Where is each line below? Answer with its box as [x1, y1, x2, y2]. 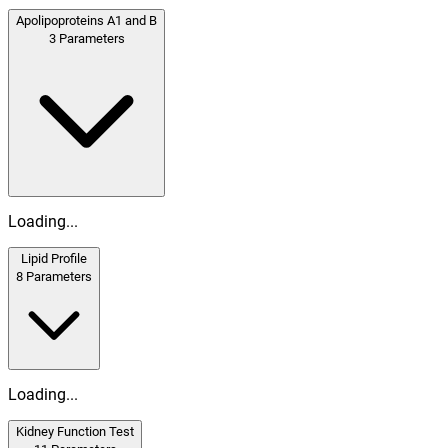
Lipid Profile [21, 250, 87, 266]
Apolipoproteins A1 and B [16, 12, 157, 28]
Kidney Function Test [16, 423, 134, 439]
